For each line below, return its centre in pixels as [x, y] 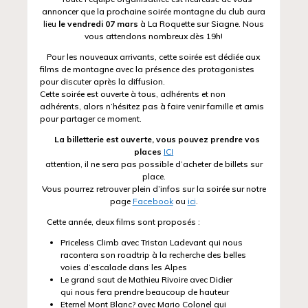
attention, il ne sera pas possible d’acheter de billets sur [154, 164]
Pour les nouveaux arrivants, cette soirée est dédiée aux [154, 57]
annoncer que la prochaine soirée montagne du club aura [154, 12]
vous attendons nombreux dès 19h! [154, 36]
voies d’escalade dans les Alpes [124, 267]
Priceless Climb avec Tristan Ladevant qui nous [152, 243]
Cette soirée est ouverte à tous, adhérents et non [133, 94]
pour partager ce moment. [91, 119]
